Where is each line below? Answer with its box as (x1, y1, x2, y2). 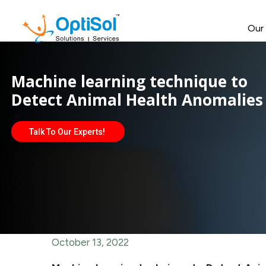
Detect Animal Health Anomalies (11, 89, 263, 110)
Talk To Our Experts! (29, 127, 107, 137)
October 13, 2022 (52, 236, 129, 248)
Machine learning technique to (11, 71, 248, 92)
